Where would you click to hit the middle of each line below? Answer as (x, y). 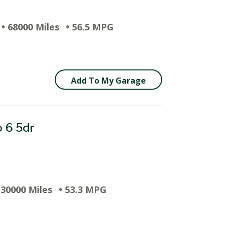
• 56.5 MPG (90, 27)
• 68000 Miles (30, 27)
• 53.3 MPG (83, 190)
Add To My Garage (108, 81)
